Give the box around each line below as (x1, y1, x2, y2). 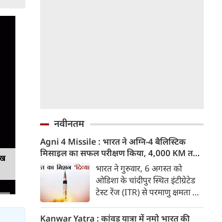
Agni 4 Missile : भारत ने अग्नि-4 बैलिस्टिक (40, 136, 186, 147)
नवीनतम (54, 117, 84, 130)
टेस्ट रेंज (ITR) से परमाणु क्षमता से (96, 186, 198, 198)
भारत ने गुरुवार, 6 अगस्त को (96, 163, 182, 174)
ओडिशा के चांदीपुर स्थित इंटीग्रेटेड (96, 174, 195, 186)
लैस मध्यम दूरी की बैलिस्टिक (96, 198, 180, 210)
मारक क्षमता (40, 159, 80, 170)
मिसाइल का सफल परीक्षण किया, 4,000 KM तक (40, 147, 200, 159)
